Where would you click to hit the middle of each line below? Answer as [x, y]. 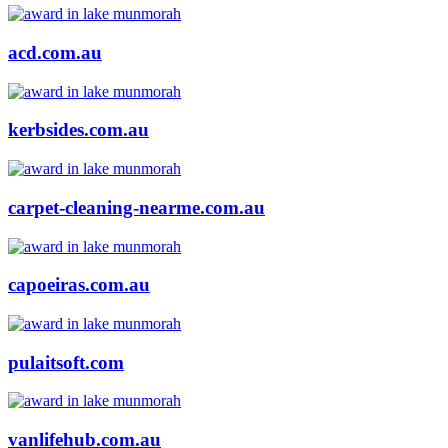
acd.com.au [55, 52]
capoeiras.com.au [79, 285]
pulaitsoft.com [66, 362]
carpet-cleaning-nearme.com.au [136, 207]
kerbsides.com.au [78, 130]
